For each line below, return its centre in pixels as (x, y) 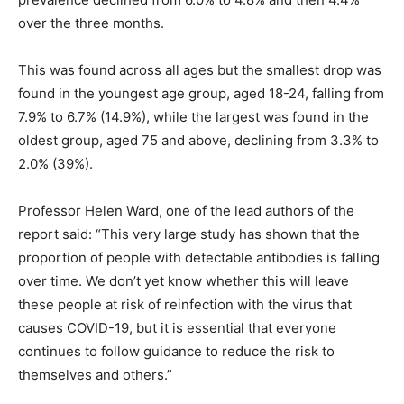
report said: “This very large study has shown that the (189, 234)
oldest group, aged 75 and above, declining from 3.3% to (198, 141)
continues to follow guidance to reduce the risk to (176, 352)
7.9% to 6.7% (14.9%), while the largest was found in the (193, 117)
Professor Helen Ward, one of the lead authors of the (186, 211)
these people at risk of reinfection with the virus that (185, 305)
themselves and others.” (95, 375)
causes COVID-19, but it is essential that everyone (177, 328)
